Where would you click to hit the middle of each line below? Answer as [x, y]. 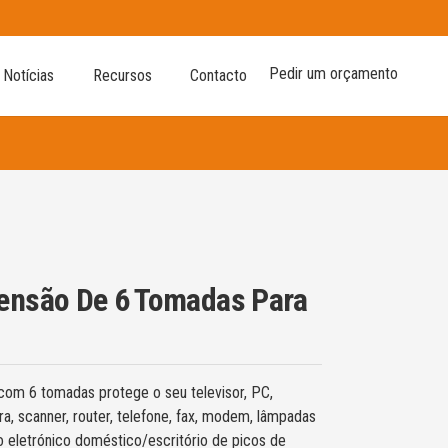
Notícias [29, 75]
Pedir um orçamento [334, 73]
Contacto [219, 75]
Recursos [122, 75]
